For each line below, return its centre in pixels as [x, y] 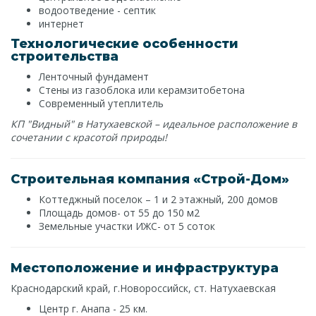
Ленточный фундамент [94, 77]
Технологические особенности [124, 44]
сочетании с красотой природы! [89, 137]
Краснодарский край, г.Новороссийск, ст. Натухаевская [143, 288]
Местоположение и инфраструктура [145, 268]
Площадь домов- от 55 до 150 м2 [119, 213]
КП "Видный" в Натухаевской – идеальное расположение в [154, 124]
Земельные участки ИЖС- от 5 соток [127, 226]
